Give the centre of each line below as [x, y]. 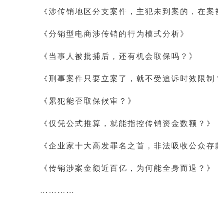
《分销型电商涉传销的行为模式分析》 [114, 34]
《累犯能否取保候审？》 [88, 101]
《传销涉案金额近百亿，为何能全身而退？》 [127, 168]
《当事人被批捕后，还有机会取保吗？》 [119, 56]
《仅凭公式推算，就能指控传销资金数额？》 [127, 123]
